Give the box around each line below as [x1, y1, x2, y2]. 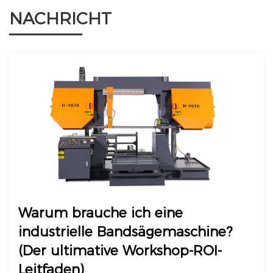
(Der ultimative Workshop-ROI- [18, 243, 222, 260]
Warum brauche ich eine [18, 205, 183, 222]
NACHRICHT [9, 8, 112, 29]
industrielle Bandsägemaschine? [18, 224, 232, 241]
